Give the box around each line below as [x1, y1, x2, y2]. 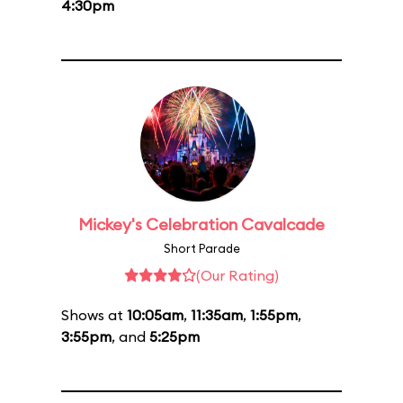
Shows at [61, 306, 127, 324]
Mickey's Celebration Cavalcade [78, 214, 325, 235]
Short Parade [163, 241, 240, 255]
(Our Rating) [196, 266, 279, 284]
